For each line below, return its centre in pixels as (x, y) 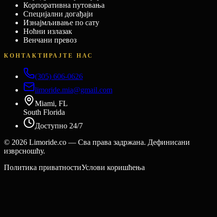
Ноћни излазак (48, 31)
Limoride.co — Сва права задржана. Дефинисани (109, 142)
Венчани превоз (50, 40)
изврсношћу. (24, 151)
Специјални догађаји (58, 14)
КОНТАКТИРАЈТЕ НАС (49, 55)
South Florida (44, 112)
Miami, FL (51, 103)
